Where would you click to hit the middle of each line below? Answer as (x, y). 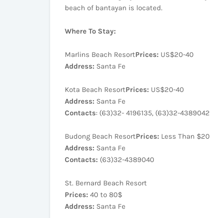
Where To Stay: (90, 31)
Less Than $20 (184, 136)
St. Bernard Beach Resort (106, 183)
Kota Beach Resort (95, 90)
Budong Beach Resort (100, 136)
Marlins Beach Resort (100, 54)
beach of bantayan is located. (114, 8)
